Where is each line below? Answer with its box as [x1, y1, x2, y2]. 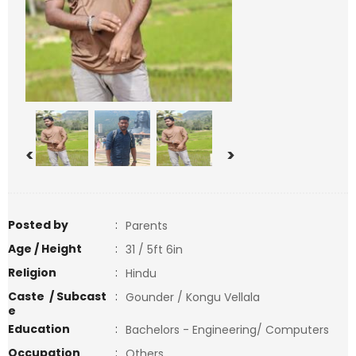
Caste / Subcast [8, 288, 106, 304]
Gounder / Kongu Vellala [126, 289, 260, 305]
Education [8, 321, 70, 337]
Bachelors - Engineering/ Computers [126, 322, 339, 338]
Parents [126, 218, 168, 234]
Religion [8, 265, 56, 281]
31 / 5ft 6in [126, 242, 183, 257]
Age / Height [8, 241, 82, 257]
